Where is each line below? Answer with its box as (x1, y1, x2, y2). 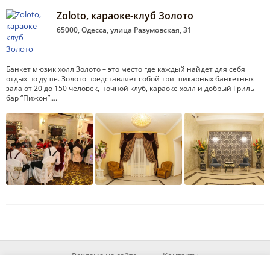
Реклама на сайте (71, 250, 137, 262)
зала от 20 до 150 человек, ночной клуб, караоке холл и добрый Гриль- (6, 83, 257, 94)
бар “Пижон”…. (6, 93, 57, 104)
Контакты (162, 250, 199, 262)
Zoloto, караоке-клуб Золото (57, 9, 193, 23)
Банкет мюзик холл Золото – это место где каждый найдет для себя (6, 64, 245, 75)
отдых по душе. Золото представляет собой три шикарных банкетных (6, 74, 254, 84)
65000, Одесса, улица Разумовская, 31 (57, 25, 192, 36)
